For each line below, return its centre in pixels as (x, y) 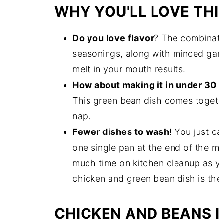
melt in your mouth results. (129, 69)
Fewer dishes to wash (121, 132)
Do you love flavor (113, 38)
